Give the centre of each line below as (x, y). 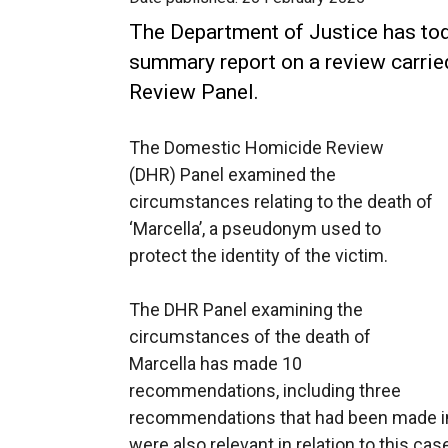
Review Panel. (194, 92)
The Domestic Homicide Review (256, 147)
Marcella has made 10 (215, 363)
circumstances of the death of (250, 336)
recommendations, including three (265, 390)
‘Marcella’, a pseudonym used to (255, 228)
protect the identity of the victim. (258, 255)
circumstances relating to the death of (281, 201)
